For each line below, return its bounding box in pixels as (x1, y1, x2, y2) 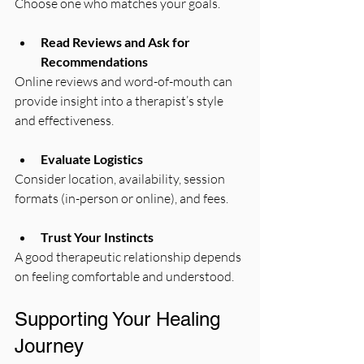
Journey (15, 335, 84, 357)
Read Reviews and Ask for (41, 34, 193, 50)
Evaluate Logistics (41, 151, 143, 167)
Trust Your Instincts (41, 229, 154, 245)
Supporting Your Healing (15, 308, 226, 331)
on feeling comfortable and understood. (15, 268, 234, 285)
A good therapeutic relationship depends (15, 249, 244, 266)
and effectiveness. (15, 112, 114, 129)
